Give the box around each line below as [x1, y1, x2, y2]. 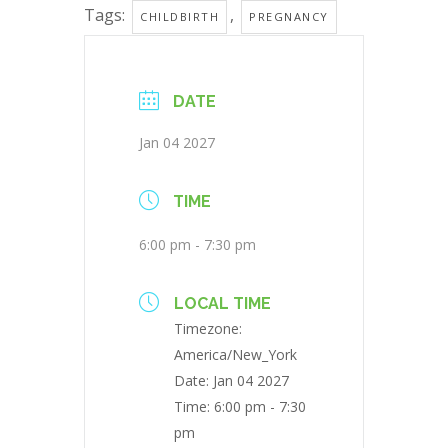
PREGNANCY [249, 9, 329, 25]
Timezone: [174, 319, 242, 339]
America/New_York [174, 345, 297, 365]
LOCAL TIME [174, 294, 271, 314]
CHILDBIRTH [140, 9, 219, 25]
